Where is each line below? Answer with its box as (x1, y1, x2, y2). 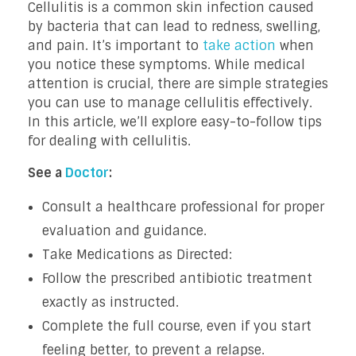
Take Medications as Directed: (41, 246, 232, 263)
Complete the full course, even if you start (41, 317, 311, 335)
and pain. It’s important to (28, 37, 203, 54)
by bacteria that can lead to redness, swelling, (28, 17, 320, 35)
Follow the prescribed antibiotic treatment (41, 269, 312, 287)
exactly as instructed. (41, 293, 179, 311)
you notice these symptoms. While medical (28, 56, 305, 73)
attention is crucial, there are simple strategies (28, 75, 328, 92)
